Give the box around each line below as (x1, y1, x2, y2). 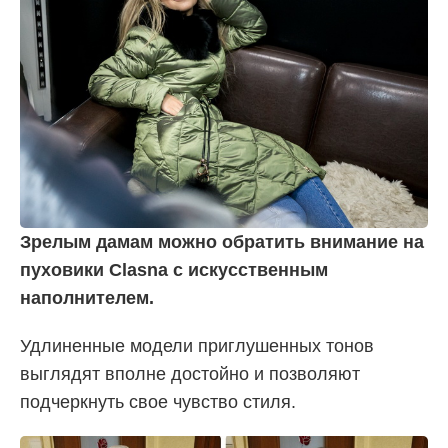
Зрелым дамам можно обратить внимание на (20, 231, 424, 252)
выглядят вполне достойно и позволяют (20, 363, 360, 384)
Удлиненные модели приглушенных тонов (20, 335, 374, 356)
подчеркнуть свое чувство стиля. (20, 391, 296, 412)
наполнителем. (20, 287, 154, 308)
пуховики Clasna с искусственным (20, 259, 328, 280)
